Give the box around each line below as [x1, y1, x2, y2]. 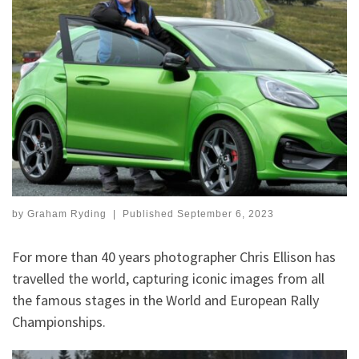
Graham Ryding [27, 208, 107, 220]
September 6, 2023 [176, 208, 274, 220]
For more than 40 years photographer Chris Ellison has [12, 247, 336, 266]
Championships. [12, 312, 106, 331]
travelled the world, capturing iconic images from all [12, 268, 325, 288]
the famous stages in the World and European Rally [12, 290, 319, 309]
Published [122, 208, 177, 220]
